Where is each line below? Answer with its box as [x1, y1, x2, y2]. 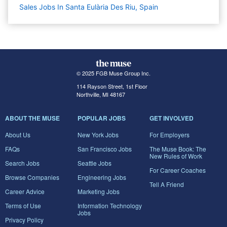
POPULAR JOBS [77, 113, 126, 123]
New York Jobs [77, 130, 119, 139]
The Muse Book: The [149, 144, 207, 154]
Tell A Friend [149, 180, 184, 189]
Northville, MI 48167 [76, 90, 125, 99]
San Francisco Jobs [77, 144, 132, 154]
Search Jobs [5, 159, 40, 168]
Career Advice [5, 187, 45, 196]
